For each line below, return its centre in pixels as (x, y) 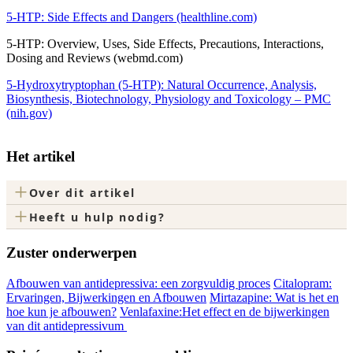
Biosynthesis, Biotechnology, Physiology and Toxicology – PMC (169, 98)
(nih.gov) (29, 113)
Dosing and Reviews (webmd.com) (95, 58)
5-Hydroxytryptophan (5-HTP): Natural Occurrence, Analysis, (162, 84)
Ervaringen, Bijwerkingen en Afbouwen (106, 297)
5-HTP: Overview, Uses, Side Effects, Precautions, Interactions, (165, 43)
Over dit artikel (82, 192)
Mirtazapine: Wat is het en (274, 297)
